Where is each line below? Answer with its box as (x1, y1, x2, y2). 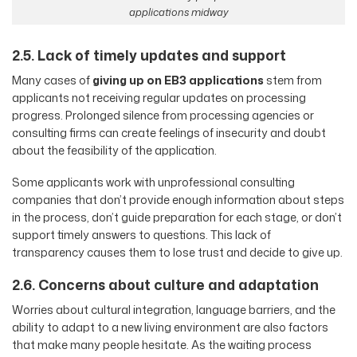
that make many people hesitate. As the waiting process (12, 335, 312, 353)
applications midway (128, 5, 229, 20)
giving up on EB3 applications (92, 71, 264, 88)
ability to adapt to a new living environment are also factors (12, 318, 328, 335)
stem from (264, 71, 322, 88)
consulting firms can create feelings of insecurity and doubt (12, 124, 326, 141)
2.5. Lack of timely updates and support (12, 45, 286, 66)
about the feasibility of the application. (12, 141, 217, 159)
